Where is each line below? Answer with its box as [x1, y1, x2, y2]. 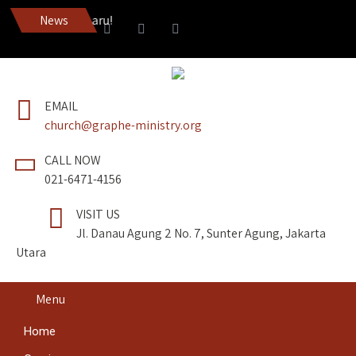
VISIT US [76, 206, 120, 222]
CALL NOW [44, 152, 101, 168]
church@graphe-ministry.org [44, 117, 202, 133]
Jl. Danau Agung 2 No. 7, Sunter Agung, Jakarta [76, 225, 326, 242]
